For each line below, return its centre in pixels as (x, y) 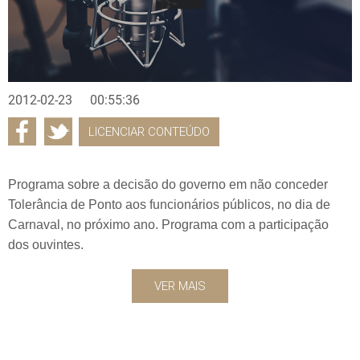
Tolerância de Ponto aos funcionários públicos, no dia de (169, 204)
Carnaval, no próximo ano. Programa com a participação (168, 224)
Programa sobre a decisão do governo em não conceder (168, 184)
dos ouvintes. (46, 244)
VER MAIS (180, 286)
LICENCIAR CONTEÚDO (149, 131)
